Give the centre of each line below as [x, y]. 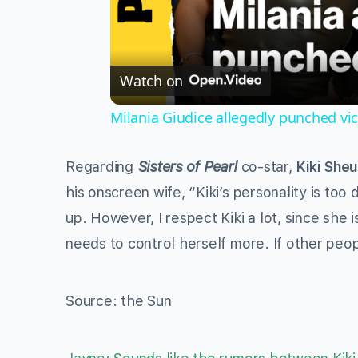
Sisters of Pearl [189, 167]
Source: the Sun [119, 301]
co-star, [268, 167]
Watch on [152, 81]
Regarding [101, 167]
